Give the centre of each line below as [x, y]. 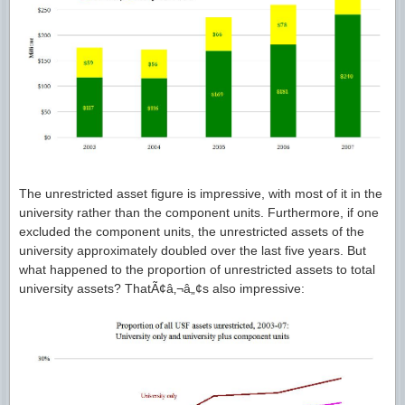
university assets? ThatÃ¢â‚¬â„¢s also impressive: [162, 288]
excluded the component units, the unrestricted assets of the [192, 231]
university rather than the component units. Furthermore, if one [199, 212]
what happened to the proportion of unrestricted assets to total [197, 269]
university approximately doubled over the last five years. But [193, 250]
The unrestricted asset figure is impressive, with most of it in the [201, 193]
